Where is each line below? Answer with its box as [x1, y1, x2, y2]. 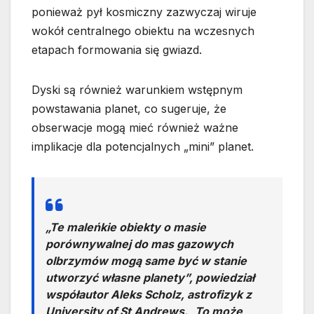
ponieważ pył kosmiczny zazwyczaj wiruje [32, 4, 257, 19]
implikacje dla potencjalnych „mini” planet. [32, 139, 254, 153]
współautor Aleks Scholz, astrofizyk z [46, 287, 252, 301]
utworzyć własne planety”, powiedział [46, 270, 254, 285]
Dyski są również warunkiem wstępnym [32, 82, 243, 97]
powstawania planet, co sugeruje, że [32, 101, 226, 116]
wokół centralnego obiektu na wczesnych [32, 23, 254, 38]
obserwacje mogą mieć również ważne [32, 120, 238, 135]
